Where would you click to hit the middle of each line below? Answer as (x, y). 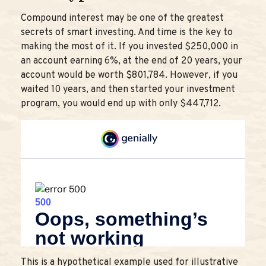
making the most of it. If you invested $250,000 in (129, 47)
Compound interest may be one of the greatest (122, 19)
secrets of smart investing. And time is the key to (127, 33)
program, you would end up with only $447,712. (121, 104)
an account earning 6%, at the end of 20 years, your (132, 61)
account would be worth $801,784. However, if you (129, 76)
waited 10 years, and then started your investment (128, 90)
